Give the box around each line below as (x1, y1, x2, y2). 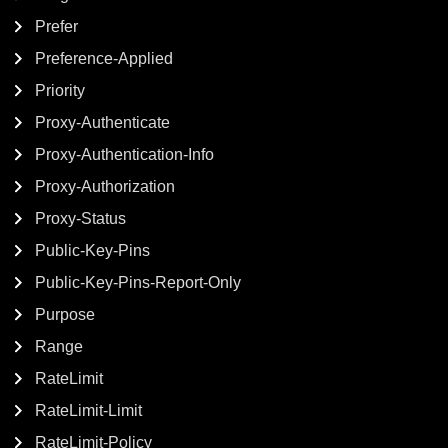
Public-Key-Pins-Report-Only (35, 274, 241, 291)
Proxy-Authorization (35, 178, 175, 195)
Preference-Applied (35, 50, 173, 67)
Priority (35, 82, 85, 99)
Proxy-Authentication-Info (35, 146, 214, 163)
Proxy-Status (35, 210, 126, 227)
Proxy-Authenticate (35, 114, 170, 131)
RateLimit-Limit (35, 402, 142, 419)
